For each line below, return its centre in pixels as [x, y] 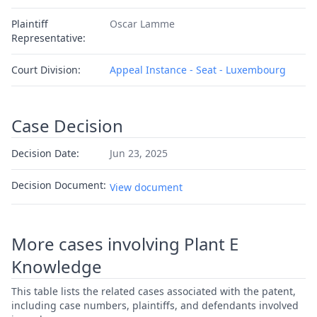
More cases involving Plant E [125, 244]
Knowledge [57, 266]
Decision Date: [45, 153]
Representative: [48, 38]
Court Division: [46, 70]
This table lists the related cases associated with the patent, [154, 291]
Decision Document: [59, 185]
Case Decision [67, 126]
